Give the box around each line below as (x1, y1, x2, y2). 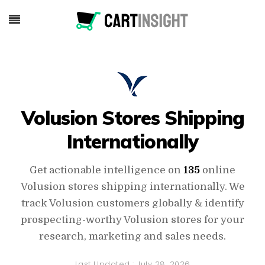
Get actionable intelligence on (30, 164, 183, 176)
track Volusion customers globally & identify (21, 198, 244, 209)
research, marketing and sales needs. (39, 231, 226, 242)
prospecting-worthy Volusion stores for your (21, 214, 244, 225)
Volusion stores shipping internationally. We (20, 181, 245, 192)
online (200, 164, 235, 176)
